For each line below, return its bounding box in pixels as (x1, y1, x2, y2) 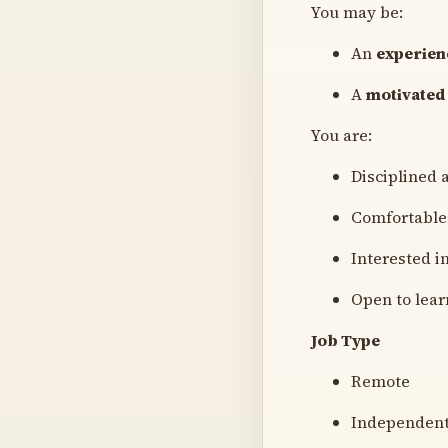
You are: (311, 123, 372, 146)
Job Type (311, 328, 380, 351)
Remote (351, 369, 410, 392)
